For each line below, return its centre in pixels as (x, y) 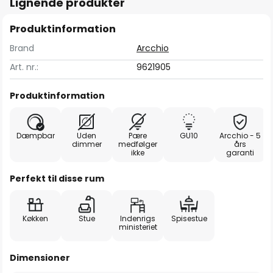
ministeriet (138, 227)
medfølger (138, 144)
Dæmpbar (35, 136)
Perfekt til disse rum (57, 179)
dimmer (87, 144)
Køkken (35, 218)
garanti (240, 153)
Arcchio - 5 (240, 136)
